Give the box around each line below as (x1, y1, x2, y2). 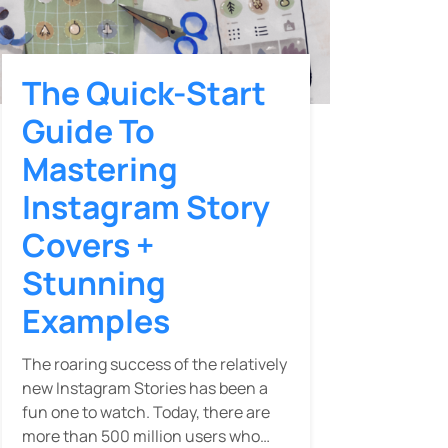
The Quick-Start (22, 71, 266, 116)
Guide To (22, 109, 155, 154)
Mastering (22, 147, 178, 192)
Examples (22, 299, 170, 344)
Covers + (22, 223, 154, 268)
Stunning (22, 261, 166, 306)
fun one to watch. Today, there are (22, 401, 270, 424)
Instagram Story (22, 185, 270, 230)
